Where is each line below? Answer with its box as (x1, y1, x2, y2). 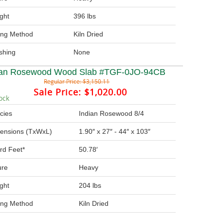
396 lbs (73, 12, 96, 20)
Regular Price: (44, 77, 82, 85)
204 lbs (79, 182, 102, 189)
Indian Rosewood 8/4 (79, 109, 145, 117)
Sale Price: (33, 86, 81, 98)
